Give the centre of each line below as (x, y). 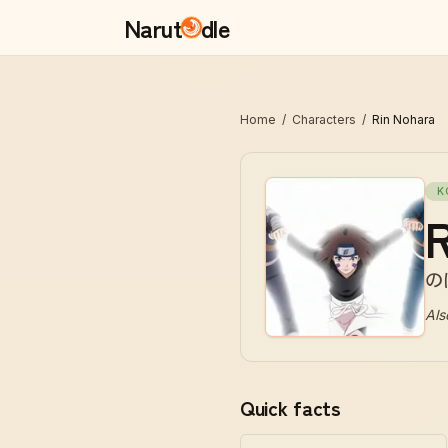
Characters (324, 119)
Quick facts (290, 407)
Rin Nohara (403, 119)
